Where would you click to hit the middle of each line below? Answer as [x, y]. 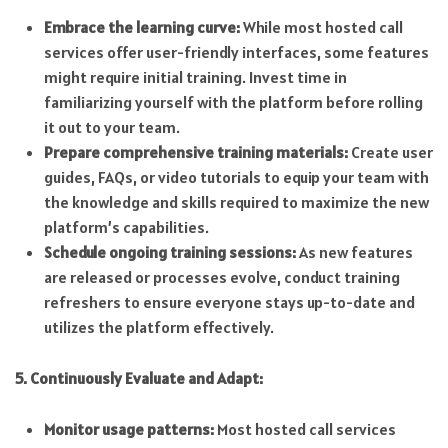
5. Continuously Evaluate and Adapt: [139, 377]
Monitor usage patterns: [128, 428]
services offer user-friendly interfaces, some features [236, 52]
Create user [390, 152]
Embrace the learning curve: [141, 27]
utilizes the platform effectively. [158, 327]
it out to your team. [111, 127]
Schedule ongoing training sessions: [169, 252]
